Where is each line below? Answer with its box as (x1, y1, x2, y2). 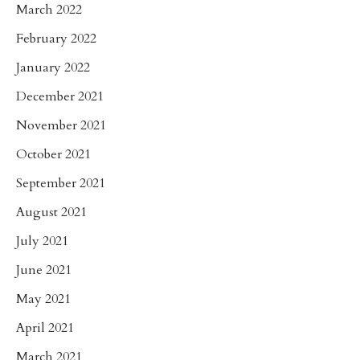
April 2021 (16, 318, 74, 337)
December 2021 (16, 87, 104, 105)
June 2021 (16, 260, 72, 279)
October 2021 (16, 145, 91, 163)
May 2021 (16, 289, 71, 308)
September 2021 (16, 174, 105, 192)
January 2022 (16, 58, 90, 76)
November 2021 (16, 116, 106, 134)
